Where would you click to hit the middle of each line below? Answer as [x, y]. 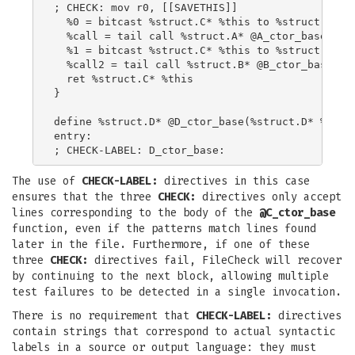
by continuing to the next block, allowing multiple [170, 276]
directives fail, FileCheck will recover [215, 260]
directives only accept [269, 197]
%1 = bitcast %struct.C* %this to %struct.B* [197, 50]
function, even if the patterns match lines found [164, 229]
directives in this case [234, 181]
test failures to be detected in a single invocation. [177, 292]
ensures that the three [85, 197]
